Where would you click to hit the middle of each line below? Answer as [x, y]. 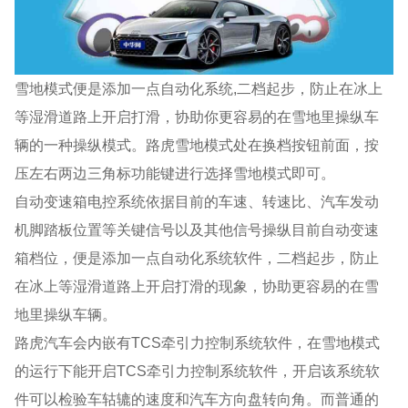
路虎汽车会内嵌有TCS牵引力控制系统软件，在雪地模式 [198, 342]
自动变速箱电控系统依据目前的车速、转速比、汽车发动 [197, 201]
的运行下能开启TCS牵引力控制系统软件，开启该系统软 [198, 370]
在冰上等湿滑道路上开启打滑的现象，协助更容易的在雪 [197, 286]
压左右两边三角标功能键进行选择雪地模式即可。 [175, 173]
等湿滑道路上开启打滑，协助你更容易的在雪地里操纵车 [197, 116]
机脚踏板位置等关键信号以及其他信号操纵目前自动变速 [197, 229]
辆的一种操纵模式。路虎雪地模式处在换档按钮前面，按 [197, 144]
